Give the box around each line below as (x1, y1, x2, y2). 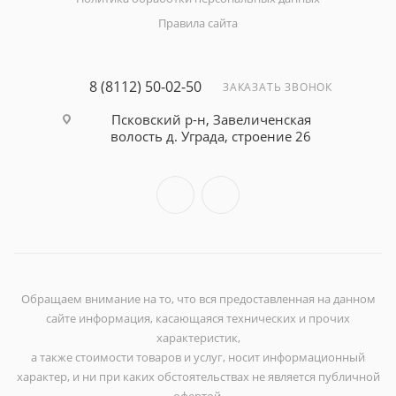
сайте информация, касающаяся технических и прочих (46, 310, 350, 326)
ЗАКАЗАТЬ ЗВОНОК (223, 80, 332, 95)
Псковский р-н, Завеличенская (110, 110, 311, 128)
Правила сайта (158, 15, 238, 31)
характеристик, (156, 330, 240, 346)
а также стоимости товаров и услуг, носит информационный (31, 349, 365, 365)
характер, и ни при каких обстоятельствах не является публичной (16, 369, 380, 385)
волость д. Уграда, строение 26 (110, 127, 311, 145)
